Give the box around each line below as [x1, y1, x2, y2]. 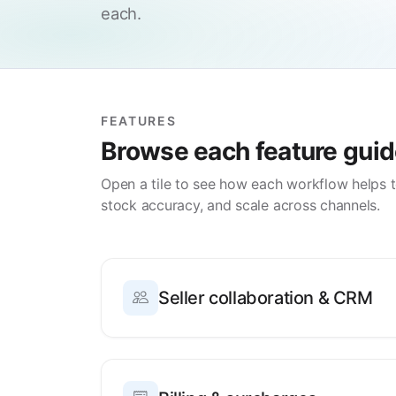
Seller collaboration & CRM [158, 287, 373, 309]
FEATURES [101, 113, 177, 129]
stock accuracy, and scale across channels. [101, 196, 380, 215]
